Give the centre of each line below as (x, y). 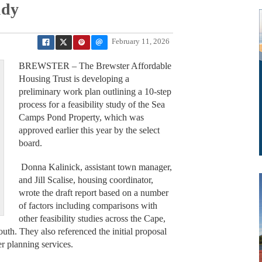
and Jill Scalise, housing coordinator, (86, 180)
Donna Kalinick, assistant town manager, (95, 167)
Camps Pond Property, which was (81, 118)
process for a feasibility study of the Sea (92, 105)
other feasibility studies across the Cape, (92, 218)
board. (31, 143)
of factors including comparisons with (88, 205)
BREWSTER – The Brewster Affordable (95, 66)
